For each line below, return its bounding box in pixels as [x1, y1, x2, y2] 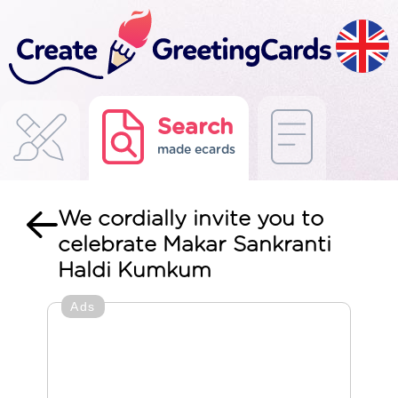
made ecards [157, 144, 235, 156]
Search [157, 116, 234, 139]
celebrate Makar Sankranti [58, 235, 331, 256]
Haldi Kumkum [58, 260, 211, 282]
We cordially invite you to [58, 209, 323, 230]
